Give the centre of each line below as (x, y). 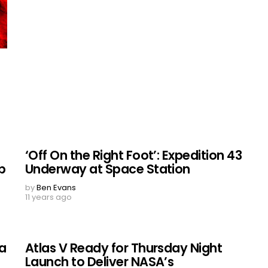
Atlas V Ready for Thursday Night (124, 248)
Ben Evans (56, 187)
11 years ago (48, 197)
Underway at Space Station (108, 169)
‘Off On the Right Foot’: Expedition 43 (134, 155)
